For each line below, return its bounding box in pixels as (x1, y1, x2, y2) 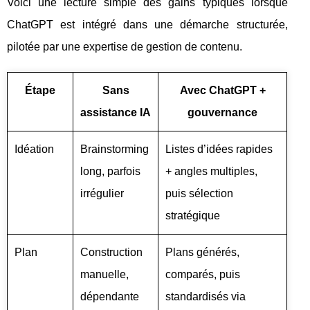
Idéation (15, 143, 54, 155)
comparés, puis (165, 268, 240, 280)
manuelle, (80, 268, 129, 280)
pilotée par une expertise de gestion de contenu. (7, 41, 242, 53)
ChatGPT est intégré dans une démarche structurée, (7, 19, 288, 30)
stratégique (165, 210, 220, 221)
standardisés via (165, 291, 246, 302)
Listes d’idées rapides (165, 143, 273, 155)
